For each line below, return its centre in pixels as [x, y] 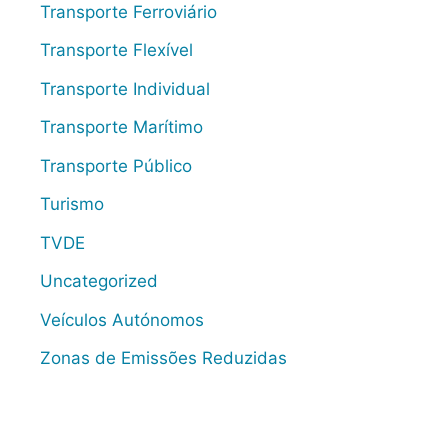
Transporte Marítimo [121, 127]
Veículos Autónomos [122, 319]
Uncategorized [99, 281]
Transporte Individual [125, 88]
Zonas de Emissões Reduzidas [163, 358]
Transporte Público [116, 165]
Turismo [72, 204]
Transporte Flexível [116, 50]
